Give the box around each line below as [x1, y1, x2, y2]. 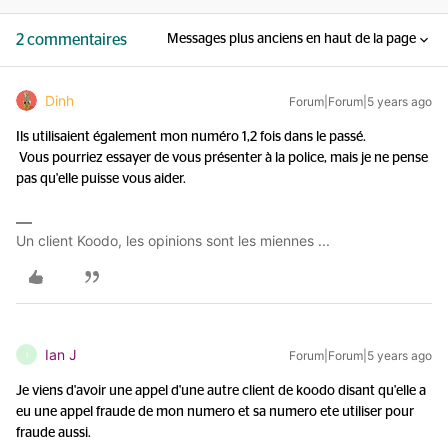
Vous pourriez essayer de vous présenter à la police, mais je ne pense [16, 151, 428, 165]
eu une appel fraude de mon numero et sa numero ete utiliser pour [16, 405, 414, 419]
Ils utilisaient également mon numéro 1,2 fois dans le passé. [16, 130, 366, 144]
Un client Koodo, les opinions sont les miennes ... [16, 232, 330, 249]
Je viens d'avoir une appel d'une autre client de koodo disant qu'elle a [16, 384, 426, 398]
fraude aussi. [16, 426, 91, 440]
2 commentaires [16, 32, 127, 48]
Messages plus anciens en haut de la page [167, 32, 416, 46]
